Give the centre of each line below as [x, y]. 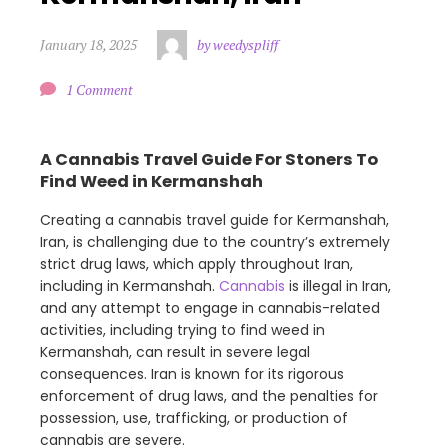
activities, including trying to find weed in [182, 330]
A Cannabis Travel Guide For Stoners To [209, 159]
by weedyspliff [237, 45]
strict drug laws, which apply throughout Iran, [196, 264]
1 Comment [99, 89]
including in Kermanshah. [129, 286]
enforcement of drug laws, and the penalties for [209, 396]
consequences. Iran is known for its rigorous [192, 374]
